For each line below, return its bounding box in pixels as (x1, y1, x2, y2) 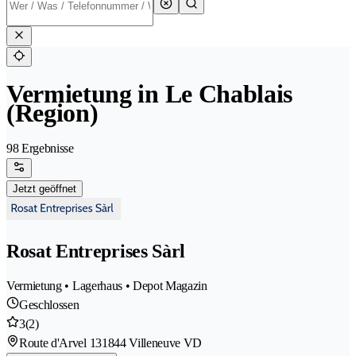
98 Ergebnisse (6, 141, 74, 156)
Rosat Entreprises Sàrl (6, 241, 185, 262)
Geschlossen (19, 298, 79, 312)
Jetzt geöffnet (13, 183, 76, 195)
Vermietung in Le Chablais (6, 79, 292, 109)
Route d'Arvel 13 (19, 336, 102, 350)
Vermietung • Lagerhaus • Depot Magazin (6, 279, 207, 293)
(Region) (6, 99, 99, 128)
